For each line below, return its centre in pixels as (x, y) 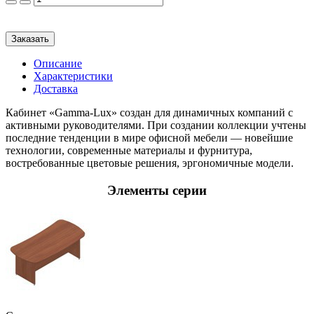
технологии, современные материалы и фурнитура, (129, 151)
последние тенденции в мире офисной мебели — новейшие (149, 138)
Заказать (30, 39)
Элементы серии (157, 191)
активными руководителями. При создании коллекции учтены (156, 125)
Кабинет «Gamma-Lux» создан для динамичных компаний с (149, 113)
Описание (58, 64)
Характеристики (73, 76)
